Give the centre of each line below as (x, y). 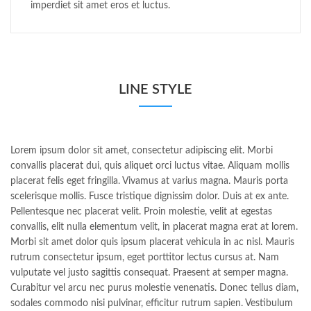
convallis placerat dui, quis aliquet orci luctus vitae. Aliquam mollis (150, 166)
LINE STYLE (155, 89)
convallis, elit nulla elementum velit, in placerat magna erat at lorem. (154, 227)
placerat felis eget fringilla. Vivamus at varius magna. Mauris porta (149, 181)
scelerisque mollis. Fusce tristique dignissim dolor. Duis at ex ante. (150, 196)
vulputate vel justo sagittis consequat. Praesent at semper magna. (149, 272)
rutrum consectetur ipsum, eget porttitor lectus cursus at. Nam (145, 257)
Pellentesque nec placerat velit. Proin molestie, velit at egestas (141, 211)
